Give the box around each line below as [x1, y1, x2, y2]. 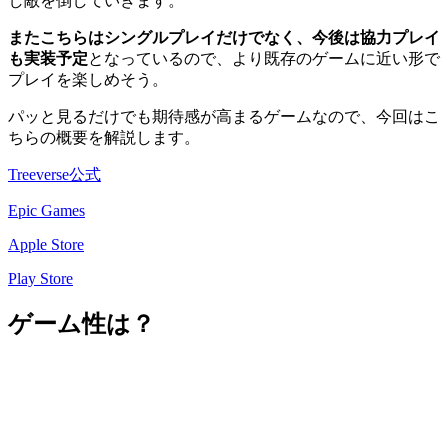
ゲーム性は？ [8, 311, 155, 338]
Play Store [8, 270, 73, 288]
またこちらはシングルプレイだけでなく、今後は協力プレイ [8, 29, 440, 47]
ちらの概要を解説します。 [8, 129, 200, 147]
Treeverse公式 [8, 166, 101, 184]
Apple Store [8, 236, 84, 254]
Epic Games [8, 202, 85, 220]
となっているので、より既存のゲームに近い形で [88, 50, 440, 68]
